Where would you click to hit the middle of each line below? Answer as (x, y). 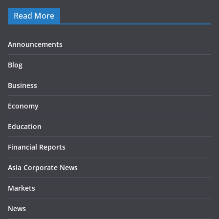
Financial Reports (37, 147)
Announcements (35, 44)
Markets (22, 188)
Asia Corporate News (43, 167)
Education (25, 126)
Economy (23, 106)
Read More (34, 15)
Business (22, 85)
